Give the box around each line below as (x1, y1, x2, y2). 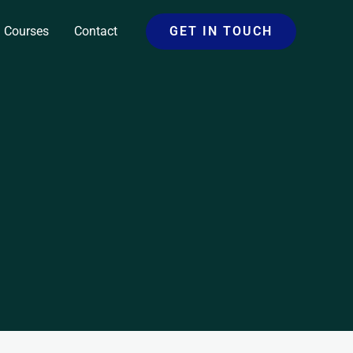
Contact (74, 24, 117, 39)
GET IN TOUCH (169, 24, 273, 39)
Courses (4, 24, 49, 39)
